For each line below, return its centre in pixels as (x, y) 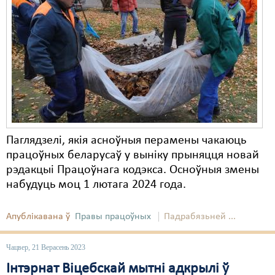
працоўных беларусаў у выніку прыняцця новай (133, 155)
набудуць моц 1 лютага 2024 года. (98, 185)
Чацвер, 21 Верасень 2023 (46, 247)
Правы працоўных (113, 217)
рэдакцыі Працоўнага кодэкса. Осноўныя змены (133, 170)
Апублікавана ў (38, 217)
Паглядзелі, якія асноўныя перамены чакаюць (126, 141)
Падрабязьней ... (200, 217)
